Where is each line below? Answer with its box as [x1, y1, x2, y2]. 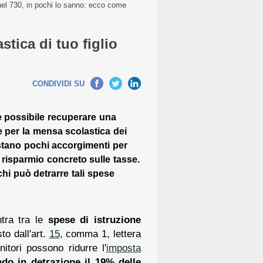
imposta [106, 241, 141, 254]
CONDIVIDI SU [32, 79, 85, 88]
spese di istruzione [48, 213, 141, 225]
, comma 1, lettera [59, 227, 141, 240]
